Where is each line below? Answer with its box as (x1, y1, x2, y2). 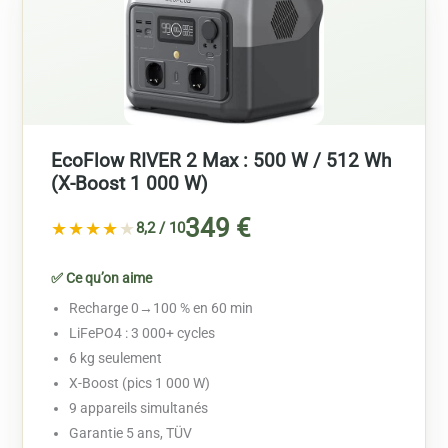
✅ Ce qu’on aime (51, 270, 153, 287)
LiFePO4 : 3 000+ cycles (69, 325, 216, 342)
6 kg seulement (69, 350, 163, 367)
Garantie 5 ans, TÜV (69, 425, 193, 442)
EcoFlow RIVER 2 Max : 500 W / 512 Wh (51, 149, 392, 173)
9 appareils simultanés (69, 400, 209, 417)
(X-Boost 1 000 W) (51, 172, 209, 196)
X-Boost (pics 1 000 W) (69, 375, 211, 392)
